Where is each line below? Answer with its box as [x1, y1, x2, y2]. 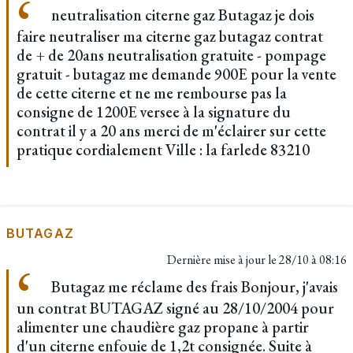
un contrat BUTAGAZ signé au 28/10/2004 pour [17, 298, 334, 318]
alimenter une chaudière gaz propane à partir [17, 317, 309, 337]
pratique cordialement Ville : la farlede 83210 [17, 139, 310, 160]
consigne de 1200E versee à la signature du [17, 102, 291, 122]
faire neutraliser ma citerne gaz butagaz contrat [17, 26, 323, 46]
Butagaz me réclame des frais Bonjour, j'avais [48, 277, 338, 297]
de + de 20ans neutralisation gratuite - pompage [17, 45, 326, 65]
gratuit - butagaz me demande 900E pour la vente [17, 64, 336, 84]
